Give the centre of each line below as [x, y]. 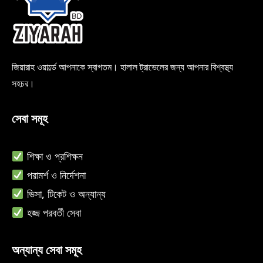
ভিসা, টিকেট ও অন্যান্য [65, 194]
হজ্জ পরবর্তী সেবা [52, 213]
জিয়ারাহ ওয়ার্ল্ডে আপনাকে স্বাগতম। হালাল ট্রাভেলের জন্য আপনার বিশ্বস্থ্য [122, 67]
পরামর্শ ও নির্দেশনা [55, 175]
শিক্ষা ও [39, 156]
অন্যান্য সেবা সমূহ [47, 250]
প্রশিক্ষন [68, 156]
